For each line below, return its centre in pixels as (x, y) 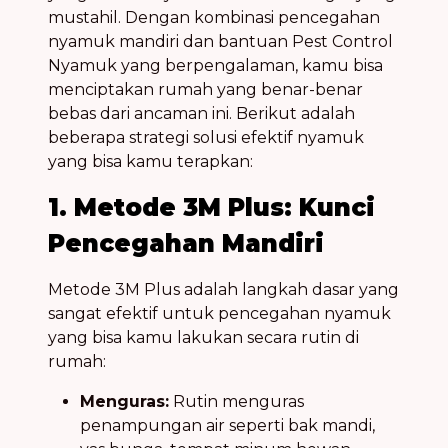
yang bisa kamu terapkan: (150, 161)
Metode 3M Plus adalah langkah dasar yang (223, 289)
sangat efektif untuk (133, 313)
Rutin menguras (236, 401)
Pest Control (342, 41)
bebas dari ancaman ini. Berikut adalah (201, 113)
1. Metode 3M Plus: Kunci (211, 207)
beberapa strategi (120, 137)
